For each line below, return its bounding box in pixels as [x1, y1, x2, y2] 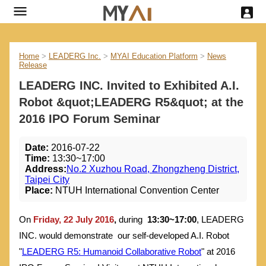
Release [19, 61, 47, 69]
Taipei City [25, 175, 69, 185]
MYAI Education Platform [110, 52, 198, 61]
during [119, 214, 147, 225]
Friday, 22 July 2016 [33, 214, 114, 225]
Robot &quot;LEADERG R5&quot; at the [19, 96, 243, 109]
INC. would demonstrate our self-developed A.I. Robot [19, 230, 229, 241]
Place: [25, 185, 53, 196]
